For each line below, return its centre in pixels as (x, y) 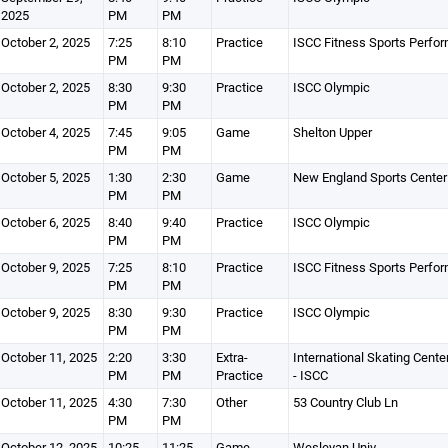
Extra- (231, 357)
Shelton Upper (332, 132)
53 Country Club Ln (345, 402)
